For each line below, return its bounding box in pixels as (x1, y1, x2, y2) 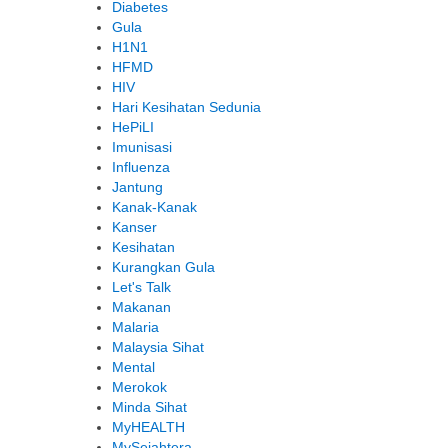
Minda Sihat (112, 399, 187, 416)
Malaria (112, 319, 159, 336)
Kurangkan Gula (112, 259, 215, 276)
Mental (112, 359, 155, 376)
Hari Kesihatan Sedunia (112, 99, 261, 116)
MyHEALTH (112, 419, 185, 436)
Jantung (112, 179, 163, 196)
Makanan (112, 299, 171, 316)
